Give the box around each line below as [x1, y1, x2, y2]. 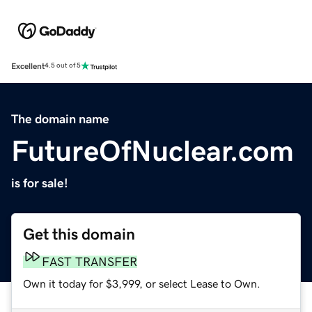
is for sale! [11, 176, 68, 189]
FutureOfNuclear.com [11, 136, 294, 166]
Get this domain [23, 226, 135, 242]
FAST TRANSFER [42, 255, 137, 268]
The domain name [11, 112, 109, 125]
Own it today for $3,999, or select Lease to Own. [23, 277, 260, 289]
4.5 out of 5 [45, 62, 81, 70]
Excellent [11, 61, 45, 70]
